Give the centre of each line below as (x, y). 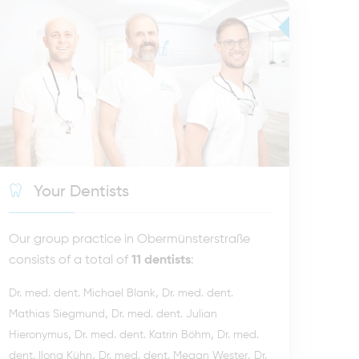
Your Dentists (79, 193)
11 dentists (161, 261)
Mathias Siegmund (57, 315)
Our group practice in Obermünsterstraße (129, 240)
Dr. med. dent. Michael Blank (82, 294)
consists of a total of (70, 261)
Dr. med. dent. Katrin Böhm (143, 335)
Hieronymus (38, 335)
